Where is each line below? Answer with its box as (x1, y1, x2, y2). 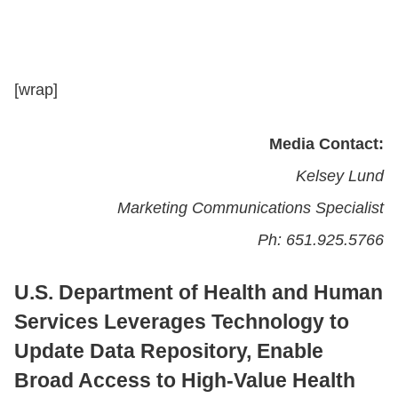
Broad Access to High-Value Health (14, 368, 355, 392)
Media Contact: (269, 134, 384, 153)
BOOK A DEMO (140, 169, 240, 184)
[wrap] (14, 80, 58, 99)
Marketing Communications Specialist (117, 198, 384, 217)
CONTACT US (14, 39, 102, 54)
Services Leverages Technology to (14, 309, 349, 333)
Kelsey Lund (296, 166, 384, 185)
